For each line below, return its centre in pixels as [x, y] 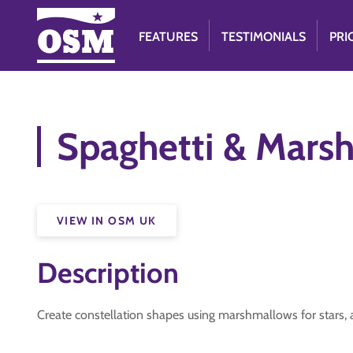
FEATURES [169, 37]
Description [108, 273]
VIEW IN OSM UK [107, 221]
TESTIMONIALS [264, 37]
